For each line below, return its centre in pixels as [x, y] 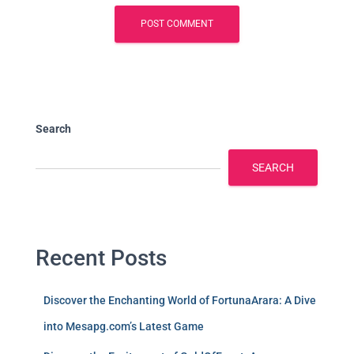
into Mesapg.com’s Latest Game [124, 326]
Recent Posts [101, 258]
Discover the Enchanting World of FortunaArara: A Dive [180, 300]
